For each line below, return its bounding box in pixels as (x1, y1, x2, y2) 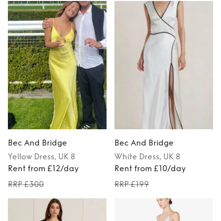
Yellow (8, 152, 32, 162)
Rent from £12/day (8, 164, 79, 174)
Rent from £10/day (114, 164, 186, 174)
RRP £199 (114, 180, 149, 189)
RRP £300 (8, 180, 44, 189)
